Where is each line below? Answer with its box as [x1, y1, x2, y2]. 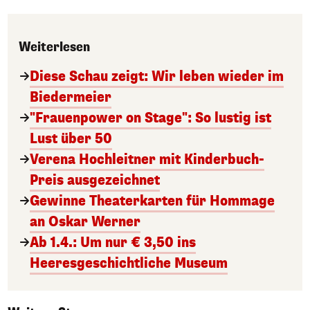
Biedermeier [30, 87, 111, 107]
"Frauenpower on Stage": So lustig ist [30, 108, 271, 127]
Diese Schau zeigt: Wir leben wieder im [30, 66, 284, 86]
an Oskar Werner [30, 212, 140, 231]
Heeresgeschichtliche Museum [30, 253, 228, 273]
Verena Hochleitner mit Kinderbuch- [30, 149, 264, 169]
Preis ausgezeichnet [30, 170, 160, 190]
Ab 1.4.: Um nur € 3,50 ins [30, 232, 196, 252]
